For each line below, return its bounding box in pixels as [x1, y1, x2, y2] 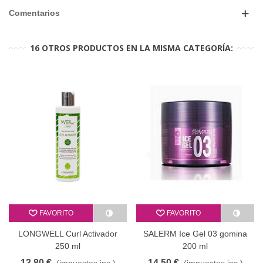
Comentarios [9, 8, 60, 18]
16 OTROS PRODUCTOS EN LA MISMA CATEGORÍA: [30, 42, 233, 54]
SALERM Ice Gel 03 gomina [143, 228, 247, 238]
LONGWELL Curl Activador [18, 228, 117, 238]
